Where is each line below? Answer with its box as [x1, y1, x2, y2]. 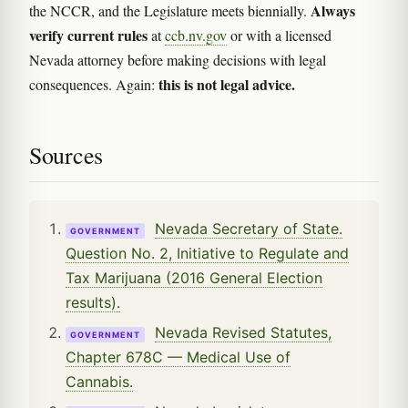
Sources [29, 139, 103, 171]
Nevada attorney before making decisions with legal [29, 50, 326, 70]
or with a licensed [227, 25, 331, 46]
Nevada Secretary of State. [155, 219, 342, 239]
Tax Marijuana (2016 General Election [66, 269, 322, 288]
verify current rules [29, 25, 148, 46]
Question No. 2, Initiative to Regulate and [66, 244, 349, 263]
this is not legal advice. [158, 74, 295, 96]
